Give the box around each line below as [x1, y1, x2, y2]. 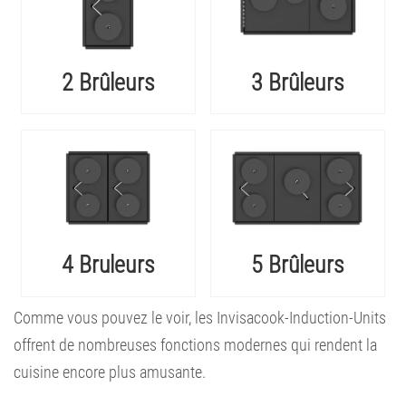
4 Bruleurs [62, 251, 155, 279]
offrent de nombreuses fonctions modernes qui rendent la [14, 335, 377, 354]
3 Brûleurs [251, 68, 344, 96]
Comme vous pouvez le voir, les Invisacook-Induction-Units [14, 308, 386, 327]
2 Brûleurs [62, 68, 155, 96]
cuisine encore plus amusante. [14, 362, 206, 382]
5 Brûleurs [251, 251, 344, 279]
